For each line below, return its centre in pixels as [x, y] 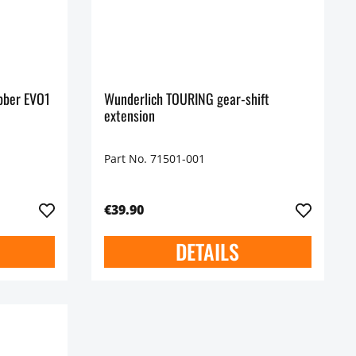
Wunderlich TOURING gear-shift [186, 99]
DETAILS [208, 251]
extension [129, 116]
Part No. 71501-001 [154, 158]
